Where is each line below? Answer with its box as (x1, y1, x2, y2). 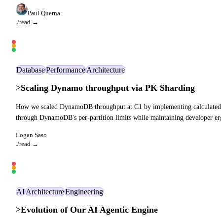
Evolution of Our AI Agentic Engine (21, 204, 158, 215)
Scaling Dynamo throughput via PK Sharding (21, 82, 195, 93)
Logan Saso (16, 131, 47, 139)
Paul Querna (28, 9, 60, 17)
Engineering (65, 187, 103, 196)
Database (16, 66, 45, 74)
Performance (46, 66, 85, 74)
